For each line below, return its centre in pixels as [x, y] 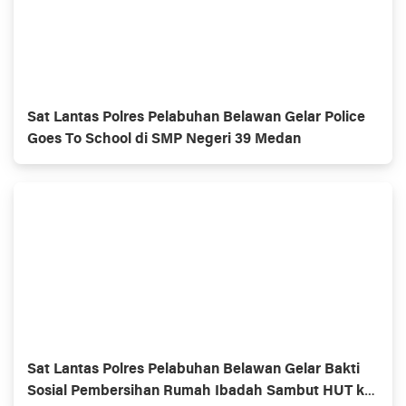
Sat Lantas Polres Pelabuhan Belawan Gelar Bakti [193, 369]
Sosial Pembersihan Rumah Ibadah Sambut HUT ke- [203, 391]
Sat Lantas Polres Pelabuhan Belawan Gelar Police [196, 117]
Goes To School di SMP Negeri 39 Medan [164, 139]
